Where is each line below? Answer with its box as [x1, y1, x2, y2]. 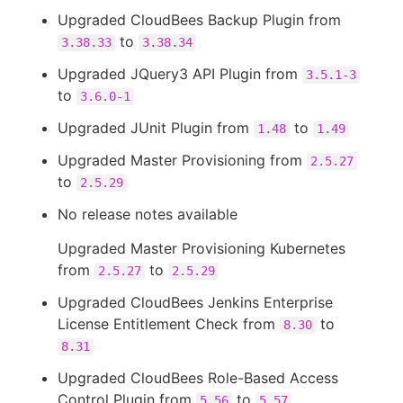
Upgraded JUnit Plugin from [58, 119, 254, 137]
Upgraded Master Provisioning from [58, 151, 307, 169]
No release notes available [58, 205, 237, 223]
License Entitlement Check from [58, 315, 280, 333]
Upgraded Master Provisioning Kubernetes [58, 239, 345, 257]
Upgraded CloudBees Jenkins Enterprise [58, 293, 333, 311]
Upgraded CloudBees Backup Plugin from [58, 11, 341, 29]
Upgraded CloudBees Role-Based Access [58, 369, 338, 387]
